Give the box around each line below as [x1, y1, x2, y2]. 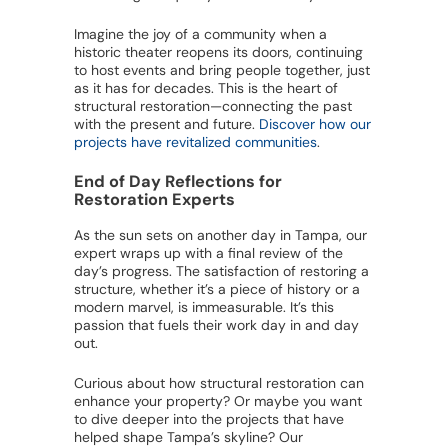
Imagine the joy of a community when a [74, 25, 327, 44]
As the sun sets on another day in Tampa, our [74, 225, 367, 244]
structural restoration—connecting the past [74, 97, 352, 116]
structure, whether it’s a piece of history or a [74, 279, 360, 298]
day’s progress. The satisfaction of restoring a [74, 261, 369, 280]
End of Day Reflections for [74, 171, 282, 193]
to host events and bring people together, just [74, 61, 370, 80]
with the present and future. [74, 115, 259, 134]
